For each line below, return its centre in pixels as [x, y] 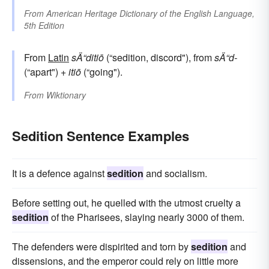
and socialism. [175, 174]
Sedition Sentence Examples [101, 136]
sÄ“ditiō [88, 58]
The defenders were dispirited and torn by [101, 247]
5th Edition [44, 26]
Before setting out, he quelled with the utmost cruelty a [126, 203]
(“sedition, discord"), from [159, 58]
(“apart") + [46, 72]
